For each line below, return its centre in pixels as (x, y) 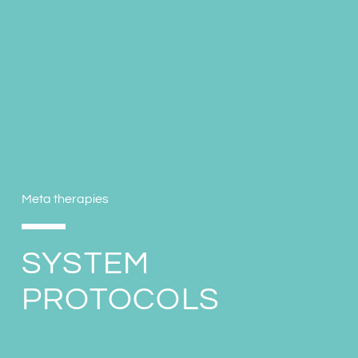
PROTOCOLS (121, 300)
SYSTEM (86, 264)
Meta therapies (65, 199)
